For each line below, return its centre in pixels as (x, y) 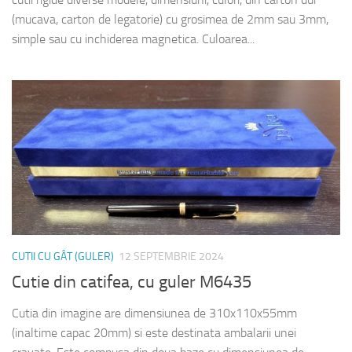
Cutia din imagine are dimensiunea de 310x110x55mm (154, 313)
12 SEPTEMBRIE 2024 (171, 257)
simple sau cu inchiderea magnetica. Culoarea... (133, 39)
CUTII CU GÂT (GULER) (63, 257)
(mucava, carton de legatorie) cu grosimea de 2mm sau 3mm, (170, 20)
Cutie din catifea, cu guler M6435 (132, 282)
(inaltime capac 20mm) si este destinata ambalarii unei (154, 333)
